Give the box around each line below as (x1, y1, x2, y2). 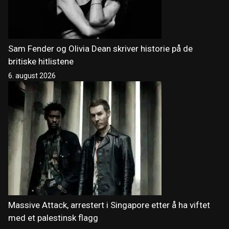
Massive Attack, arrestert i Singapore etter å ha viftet (8, 200, 210, 211)
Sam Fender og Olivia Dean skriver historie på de (8, 43, 193, 54)
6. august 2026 (8, 72, 56, 80)
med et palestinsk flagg (8, 213, 98, 223)
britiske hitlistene (8, 56, 74, 67)
